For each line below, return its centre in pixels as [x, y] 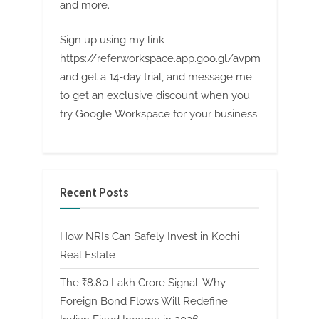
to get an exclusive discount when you [155, 95]
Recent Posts [94, 193]
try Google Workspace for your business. [159, 114]
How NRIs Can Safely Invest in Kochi [150, 236]
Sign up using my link [112, 40]
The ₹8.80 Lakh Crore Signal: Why [143, 282]
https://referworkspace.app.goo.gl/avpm [160, 58]
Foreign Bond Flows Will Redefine [144, 301]
